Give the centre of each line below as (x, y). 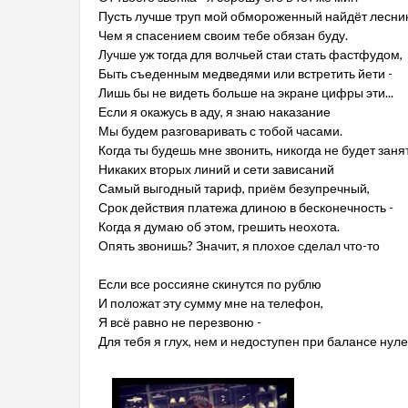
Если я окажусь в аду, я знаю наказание (214, 112)
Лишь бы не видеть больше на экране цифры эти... (246, 92)
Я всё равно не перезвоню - (180, 322)
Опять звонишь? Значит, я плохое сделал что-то (239, 245)
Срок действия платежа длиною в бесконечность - (246, 207)
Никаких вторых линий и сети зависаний (216, 169)
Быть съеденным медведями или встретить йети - (245, 73)
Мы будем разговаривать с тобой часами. (220, 131)
